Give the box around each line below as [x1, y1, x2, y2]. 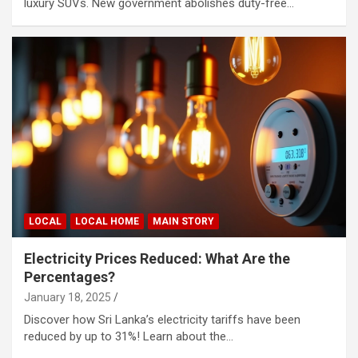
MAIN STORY [153, 215, 214, 227]
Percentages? [24, 268, 115, 285]
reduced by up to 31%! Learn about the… [24, 328, 233, 344]
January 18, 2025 [24, 290, 111, 304]
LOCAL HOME [75, 215, 139, 227]
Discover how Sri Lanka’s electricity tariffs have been [24, 312, 300, 327]
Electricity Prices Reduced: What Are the [24, 249, 290, 267]
